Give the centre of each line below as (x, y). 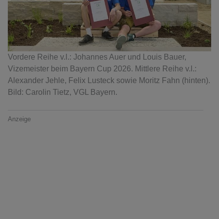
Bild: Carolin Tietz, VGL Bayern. (63, 92)
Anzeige (19, 119)
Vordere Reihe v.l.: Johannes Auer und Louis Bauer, (97, 57)
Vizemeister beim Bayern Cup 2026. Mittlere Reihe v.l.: (102, 69)
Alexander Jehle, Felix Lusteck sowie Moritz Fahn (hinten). (109, 81)
